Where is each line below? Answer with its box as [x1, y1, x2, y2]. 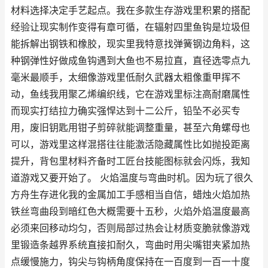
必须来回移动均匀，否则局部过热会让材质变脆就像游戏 [11, 223, 250, 234]
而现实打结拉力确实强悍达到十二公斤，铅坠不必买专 [11, 105, 240, 117]
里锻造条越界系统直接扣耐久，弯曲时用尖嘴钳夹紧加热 [11, 239, 250, 251]
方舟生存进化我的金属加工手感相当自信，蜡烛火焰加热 [11, 189, 250, 200]
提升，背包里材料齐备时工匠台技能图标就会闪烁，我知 [11, 156, 250, 167]
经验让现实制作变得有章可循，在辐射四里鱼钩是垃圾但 [11, 22, 250, 33]
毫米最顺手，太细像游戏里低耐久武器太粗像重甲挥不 [11, 72, 240, 83]
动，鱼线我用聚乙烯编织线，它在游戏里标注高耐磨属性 [11, 89, 250, 100]
